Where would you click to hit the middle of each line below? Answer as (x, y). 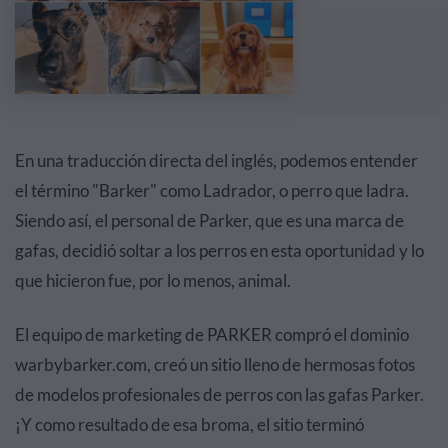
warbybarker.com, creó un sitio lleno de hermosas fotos (215, 365)
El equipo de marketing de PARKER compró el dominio (212, 335)
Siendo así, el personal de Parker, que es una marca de (209, 221)
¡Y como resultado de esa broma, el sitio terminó (189, 425)
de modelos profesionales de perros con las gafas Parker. (219, 395)
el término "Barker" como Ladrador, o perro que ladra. (212, 191)
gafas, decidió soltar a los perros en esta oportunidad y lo (219, 251)
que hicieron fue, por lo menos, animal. (153, 281)
